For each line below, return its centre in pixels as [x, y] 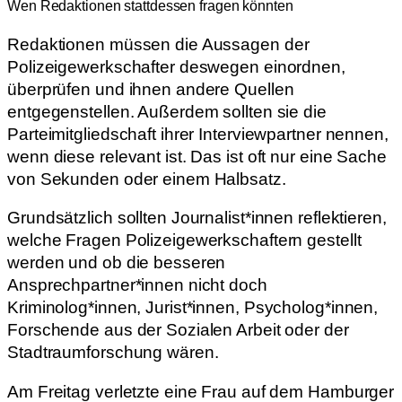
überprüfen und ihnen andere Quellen [151, 89]
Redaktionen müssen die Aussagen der [158, 44]
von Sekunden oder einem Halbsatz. [147, 179]
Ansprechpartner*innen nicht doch [137, 285]
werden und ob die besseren [117, 263]
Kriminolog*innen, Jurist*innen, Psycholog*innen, [193, 308]
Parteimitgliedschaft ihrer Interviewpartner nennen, [198, 134]
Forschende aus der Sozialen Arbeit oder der [178, 330]
